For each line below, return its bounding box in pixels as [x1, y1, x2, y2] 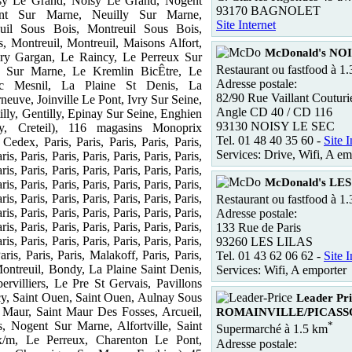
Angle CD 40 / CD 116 [216, 104, 332, 119]
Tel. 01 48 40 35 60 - [216, 133, 324, 147]
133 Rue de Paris [216, 221, 301, 235]
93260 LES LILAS [216, 235, 313, 249]
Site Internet [216, 17, 276, 31]
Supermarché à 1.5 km [216, 322, 328, 336]
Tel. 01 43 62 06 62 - [216, 249, 324, 263]
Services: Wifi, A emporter [216, 263, 346, 277]
